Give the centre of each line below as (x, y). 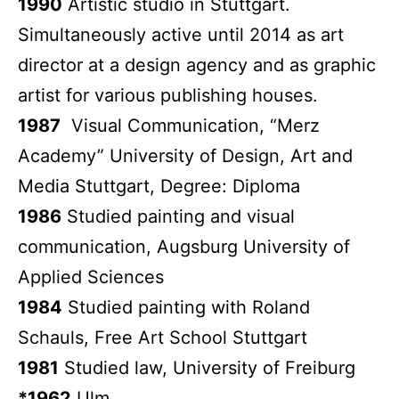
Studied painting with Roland (186, 307)
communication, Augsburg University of (184, 246)
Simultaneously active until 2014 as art (181, 34)
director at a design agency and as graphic (197, 65)
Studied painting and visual (178, 216)
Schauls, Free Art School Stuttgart (163, 337)
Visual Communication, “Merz (190, 125)
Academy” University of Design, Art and (185, 155)
